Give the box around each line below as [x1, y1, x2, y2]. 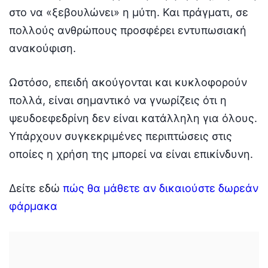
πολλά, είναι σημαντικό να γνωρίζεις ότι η [9, 93, 227, 106]
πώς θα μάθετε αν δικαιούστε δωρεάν [63, 181, 258, 194]
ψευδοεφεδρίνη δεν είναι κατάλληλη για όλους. [9, 111, 257, 124]
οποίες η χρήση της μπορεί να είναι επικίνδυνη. [9, 147, 253, 160]
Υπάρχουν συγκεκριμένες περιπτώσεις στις [9, 129, 232, 142]
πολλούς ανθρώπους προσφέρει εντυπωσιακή [9, 23, 246, 36]
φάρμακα [9, 199, 57, 212]
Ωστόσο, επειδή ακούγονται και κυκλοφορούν [9, 75, 247, 89]
